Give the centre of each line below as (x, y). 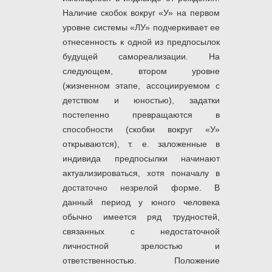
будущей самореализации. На (141, 57)
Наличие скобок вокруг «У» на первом (141, 13)
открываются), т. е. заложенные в (141, 144)
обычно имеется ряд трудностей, (141, 217)
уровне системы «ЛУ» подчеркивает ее (141, 28)
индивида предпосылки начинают (141, 159)
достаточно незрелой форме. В (141, 188)
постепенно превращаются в (141, 115)
